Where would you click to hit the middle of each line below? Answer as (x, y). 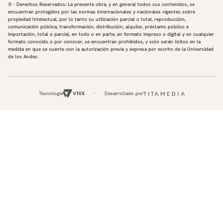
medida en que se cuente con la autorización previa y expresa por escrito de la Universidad (111, 49)
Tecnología (51, 93)
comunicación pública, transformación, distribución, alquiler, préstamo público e (98, 26)
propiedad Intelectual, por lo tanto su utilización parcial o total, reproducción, (97, 19)
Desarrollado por (124, 93)
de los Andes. (23, 56)
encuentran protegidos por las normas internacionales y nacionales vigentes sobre (102, 11)
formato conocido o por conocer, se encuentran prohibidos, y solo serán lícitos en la (104, 41)
